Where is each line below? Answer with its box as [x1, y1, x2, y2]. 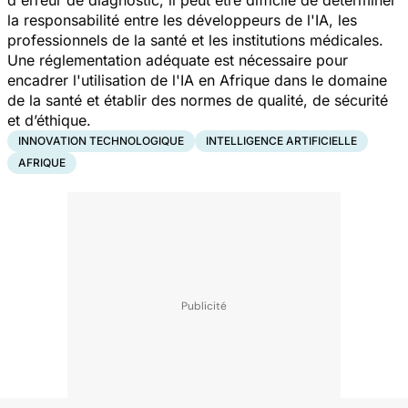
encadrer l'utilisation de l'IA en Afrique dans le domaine [7, 70, 387, 89]
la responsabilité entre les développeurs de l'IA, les [7, 10, 357, 29]
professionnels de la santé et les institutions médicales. [7, 30, 383, 49]
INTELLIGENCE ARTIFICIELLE [206, 133, 357, 148]
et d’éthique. [7, 110, 105, 129]
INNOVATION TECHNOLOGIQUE [18, 133, 184, 148]
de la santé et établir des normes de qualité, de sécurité [7, 90, 388, 109]
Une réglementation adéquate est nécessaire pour [7, 50, 348, 69]
